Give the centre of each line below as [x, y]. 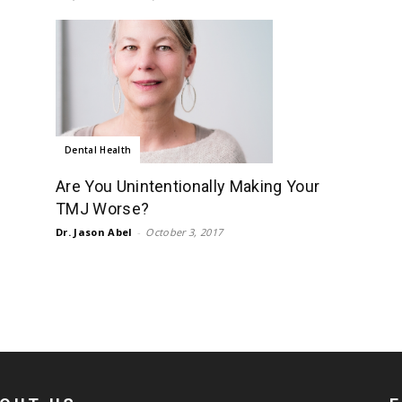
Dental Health [98, 149]
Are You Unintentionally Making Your [188, 186]
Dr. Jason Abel [94, 232]
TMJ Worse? [103, 208]
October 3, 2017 [184, 232]
